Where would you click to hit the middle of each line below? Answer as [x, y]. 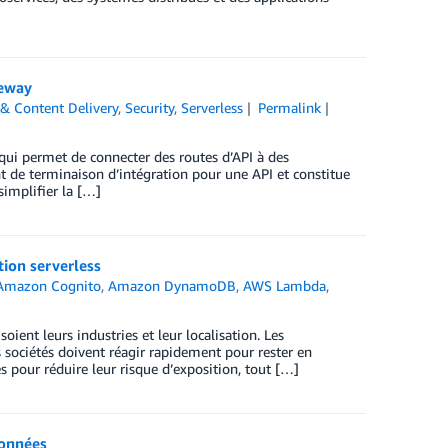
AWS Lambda [285, 285]
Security [150, 107]
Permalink [289, 107]
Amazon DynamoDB [172, 285]
